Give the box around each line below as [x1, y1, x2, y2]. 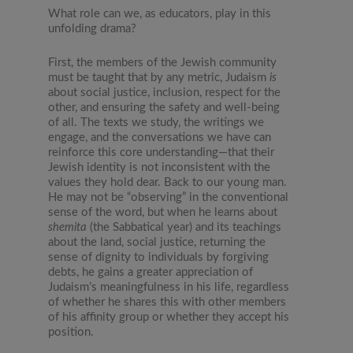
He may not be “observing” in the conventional [48, 191, 289, 204]
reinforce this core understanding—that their [48, 147, 275, 159]
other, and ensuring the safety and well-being [48, 102, 281, 114]
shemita [48, 221, 87, 234]
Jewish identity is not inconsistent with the [48, 162, 271, 174]
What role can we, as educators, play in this [48, 8, 272, 20]
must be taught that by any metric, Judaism [48, 72, 270, 84]
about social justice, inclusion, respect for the [48, 87, 281, 99]
